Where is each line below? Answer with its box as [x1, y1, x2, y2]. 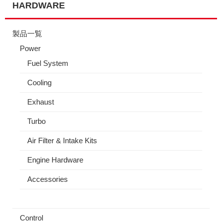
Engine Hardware [27, 156, 83, 164]
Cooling [27, 78, 52, 87]
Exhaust [27, 98, 54, 106]
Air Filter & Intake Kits [27, 136, 97, 145]
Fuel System [27, 59, 68, 67]
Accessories [27, 175, 68, 183]
